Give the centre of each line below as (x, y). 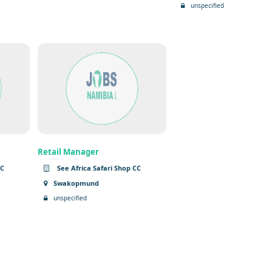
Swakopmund (76, 183)
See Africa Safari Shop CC (98, 168)
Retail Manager (69, 151)
